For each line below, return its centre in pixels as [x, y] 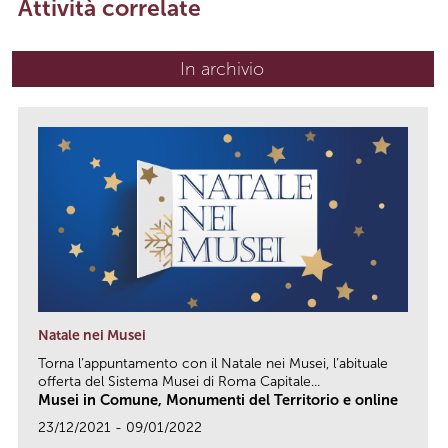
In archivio [222, 69]
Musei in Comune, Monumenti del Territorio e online [218, 400]
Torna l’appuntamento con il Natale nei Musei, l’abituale [213, 364]
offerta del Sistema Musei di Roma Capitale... [179, 382]
